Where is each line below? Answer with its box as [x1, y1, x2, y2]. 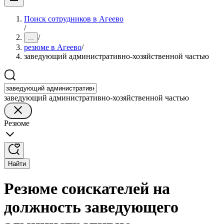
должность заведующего [4, 198, 178, 216]
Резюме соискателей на [4, 179, 170, 198]
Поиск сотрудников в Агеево [24, 14, 123, 23]
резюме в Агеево [24, 43, 81, 51]
